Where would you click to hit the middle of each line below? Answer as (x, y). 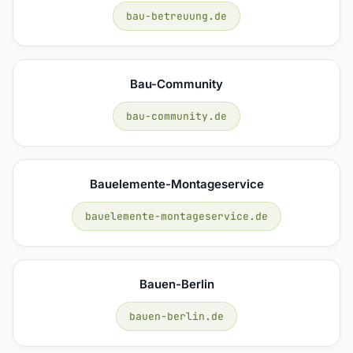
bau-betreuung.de (176, 16)
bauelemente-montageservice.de (176, 216)
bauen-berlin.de (176, 316)
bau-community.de (176, 116)
